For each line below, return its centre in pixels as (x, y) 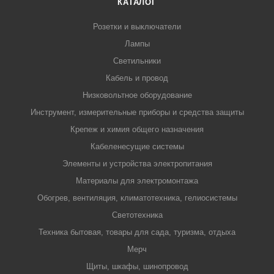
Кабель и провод (137, 78)
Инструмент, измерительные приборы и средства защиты (137, 113)
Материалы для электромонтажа (137, 181)
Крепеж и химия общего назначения (137, 130)
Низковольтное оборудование (137, 95)
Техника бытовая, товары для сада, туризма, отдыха (137, 232)
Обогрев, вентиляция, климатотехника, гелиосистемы (137, 198)
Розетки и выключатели (137, 27)
